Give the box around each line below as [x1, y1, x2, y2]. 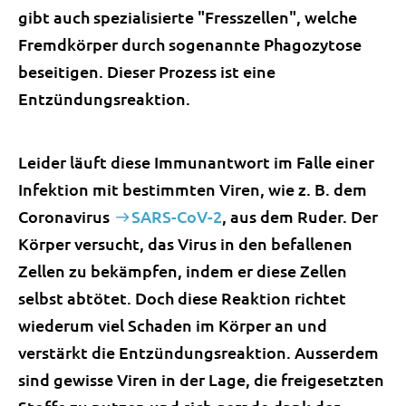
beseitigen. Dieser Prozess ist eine [18, 61, 275, 82]
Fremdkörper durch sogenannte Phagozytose [18, 34, 362, 54]
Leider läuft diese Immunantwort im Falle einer [18, 151, 374, 172]
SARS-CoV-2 [131, 206, 222, 227]
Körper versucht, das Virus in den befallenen [18, 233, 353, 254]
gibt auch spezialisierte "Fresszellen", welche [18, 6, 357, 27]
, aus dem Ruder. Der [222, 206, 378, 227]
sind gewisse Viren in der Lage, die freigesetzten [18, 369, 384, 390]
